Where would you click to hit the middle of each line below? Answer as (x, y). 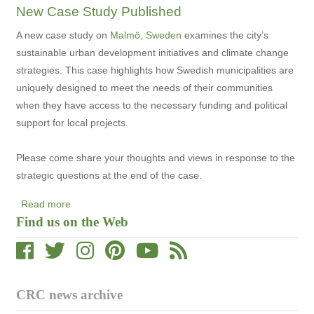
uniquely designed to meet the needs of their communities (144, 87)
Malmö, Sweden (146, 35)
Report (86, 116)
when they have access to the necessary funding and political (152, 105)
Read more (46, 204)
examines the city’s (225, 35)
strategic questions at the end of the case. (109, 175)
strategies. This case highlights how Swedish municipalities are (155, 70)
